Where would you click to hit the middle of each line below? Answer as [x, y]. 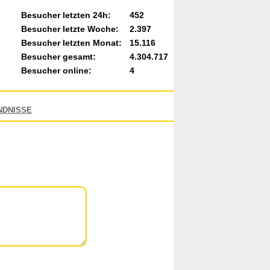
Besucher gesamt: [58, 57]
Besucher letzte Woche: [70, 29]
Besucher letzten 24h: [66, 15]
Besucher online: [56, 71]
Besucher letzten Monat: [71, 43]
